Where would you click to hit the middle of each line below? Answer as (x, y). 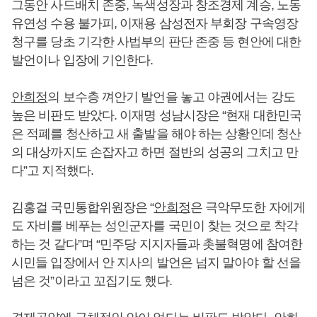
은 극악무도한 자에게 (247, 207)
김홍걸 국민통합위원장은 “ (83, 207)
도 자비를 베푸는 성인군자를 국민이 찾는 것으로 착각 (155, 226)
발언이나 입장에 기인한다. (82, 60)
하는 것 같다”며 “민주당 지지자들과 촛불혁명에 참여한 (157, 244)
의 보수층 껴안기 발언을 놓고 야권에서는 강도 (171, 97)
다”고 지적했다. (52, 171)
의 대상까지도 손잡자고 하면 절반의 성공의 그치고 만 (155, 152)
